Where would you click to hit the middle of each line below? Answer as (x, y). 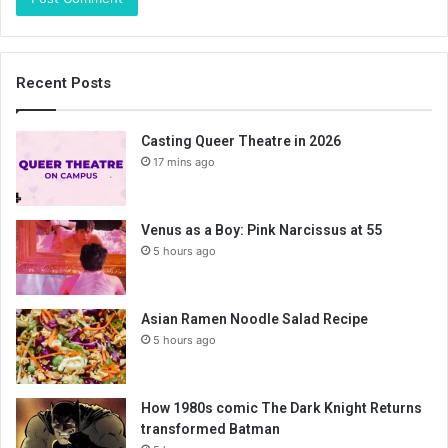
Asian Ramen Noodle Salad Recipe (254, 318)
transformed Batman (210, 428)
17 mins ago (184, 161)
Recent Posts (63, 82)
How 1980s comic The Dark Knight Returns (281, 407)
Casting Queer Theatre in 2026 (241, 140)
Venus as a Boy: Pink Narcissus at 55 (261, 229)
